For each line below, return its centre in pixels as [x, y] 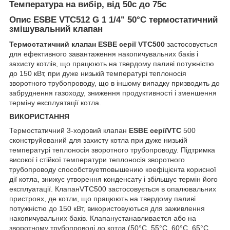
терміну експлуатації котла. [55, 103]
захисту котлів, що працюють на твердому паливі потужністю [112, 64]
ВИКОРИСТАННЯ [39, 117]
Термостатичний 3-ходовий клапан [69, 131]
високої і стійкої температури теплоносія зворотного [97, 160]
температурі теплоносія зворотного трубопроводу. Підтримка [112, 150]
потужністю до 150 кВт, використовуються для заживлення [107, 209]
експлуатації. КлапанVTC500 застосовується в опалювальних [113, 189]
